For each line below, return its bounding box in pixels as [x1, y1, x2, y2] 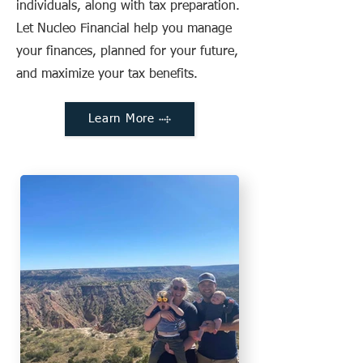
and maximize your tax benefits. [16, 68, 198, 81]
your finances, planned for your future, [16, 45, 238, 58]
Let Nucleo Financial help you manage [16, 23, 232, 36]
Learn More [88, 113, 155, 125]
